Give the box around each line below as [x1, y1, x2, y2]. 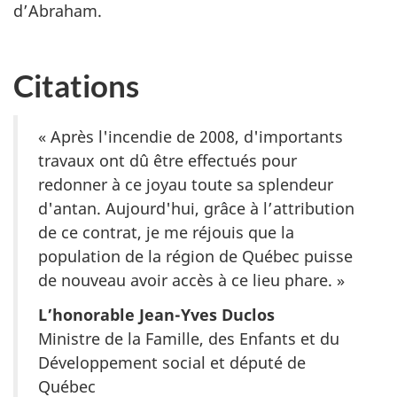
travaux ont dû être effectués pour [38, 150, 297, 172]
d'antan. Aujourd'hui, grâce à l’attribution [38, 198, 354, 220]
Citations [13, 66, 139, 105]
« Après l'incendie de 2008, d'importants [38, 126, 343, 148]
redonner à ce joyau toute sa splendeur [38, 174, 333, 196]
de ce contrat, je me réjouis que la [38, 222, 294, 244]
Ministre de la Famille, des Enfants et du [38, 327, 339, 349]
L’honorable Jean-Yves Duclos [38, 303, 275, 325]
